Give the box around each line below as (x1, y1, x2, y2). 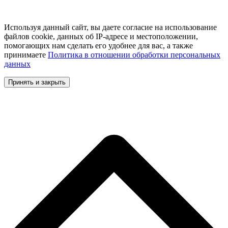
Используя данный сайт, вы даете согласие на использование (4, 22, 217, 32)
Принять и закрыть (8, 78, 66, 86)
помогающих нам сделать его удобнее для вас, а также (4, 41, 193, 50)
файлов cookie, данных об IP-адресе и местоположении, (4, 32, 198, 41)
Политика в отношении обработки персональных (48, 50, 220, 59)
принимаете (4, 50, 48, 59)
